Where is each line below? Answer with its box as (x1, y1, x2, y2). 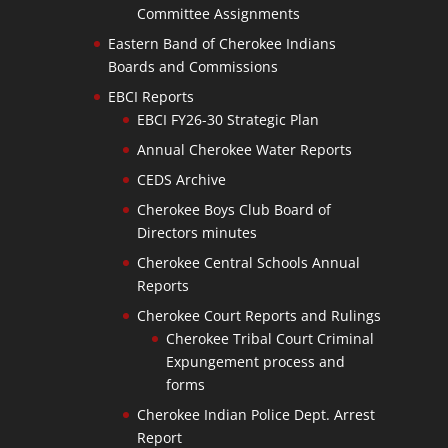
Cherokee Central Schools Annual (136, 252, 360, 272)
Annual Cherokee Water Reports (136, 139, 352, 159)
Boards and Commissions (107, 56, 278, 76)
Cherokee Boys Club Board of (136, 199, 331, 219)
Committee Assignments (136, 3, 300, 23)
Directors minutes (136, 222, 257, 242)
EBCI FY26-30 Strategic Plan (136, 109, 319, 129)
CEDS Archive (136, 169, 226, 189)
